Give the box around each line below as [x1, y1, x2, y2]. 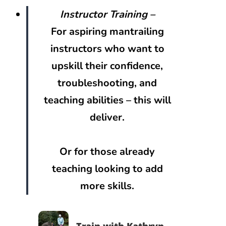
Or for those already [60, 145, 155, 159]
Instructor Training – [60, 8, 155, 22]
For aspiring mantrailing [50, 25, 164, 39]
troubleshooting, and [58, 76, 157, 90]
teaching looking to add [51, 162, 163, 176]
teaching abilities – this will [43, 93, 171, 107]
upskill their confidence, [51, 59, 163, 73]
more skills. [80, 179, 135, 193]
